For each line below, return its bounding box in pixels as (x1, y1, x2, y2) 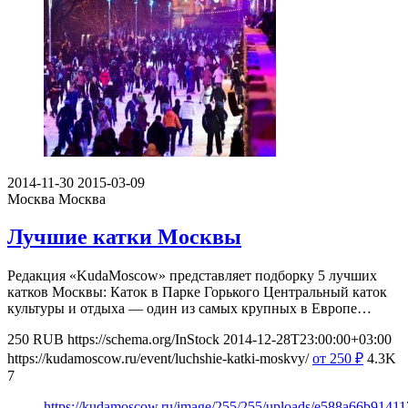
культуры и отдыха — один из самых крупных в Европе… (7, 301, 372, 317)
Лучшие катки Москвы (7, 225, 241, 250)
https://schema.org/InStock (67, 331, 219, 348)
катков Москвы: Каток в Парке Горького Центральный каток (7, 284, 387, 301)
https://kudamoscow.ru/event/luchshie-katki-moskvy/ (7, 351, 309, 367)
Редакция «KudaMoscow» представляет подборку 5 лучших (7, 268, 377, 284)
